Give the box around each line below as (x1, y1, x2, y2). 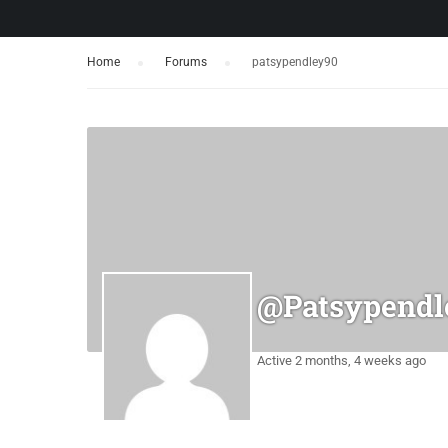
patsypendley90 (252, 55, 338, 69)
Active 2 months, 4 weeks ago (257, 352, 426, 368)
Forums (165, 55, 207, 69)
